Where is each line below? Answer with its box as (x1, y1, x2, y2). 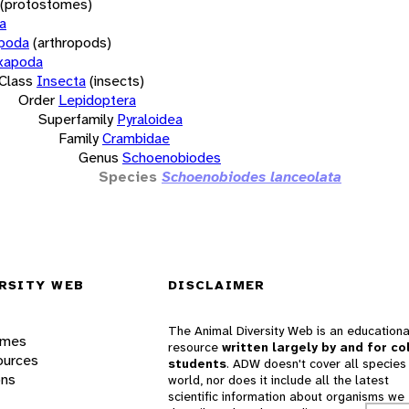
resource (168, 339, 222, 356)
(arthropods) (33, 32, 111, 52)
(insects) (89, 70, 144, 90)
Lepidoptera (58, 89, 136, 110)
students (168, 355, 226, 372)
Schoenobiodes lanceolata (162, 166, 341, 186)
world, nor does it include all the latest (168, 372, 389, 389)
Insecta (37, 70, 86, 90)
